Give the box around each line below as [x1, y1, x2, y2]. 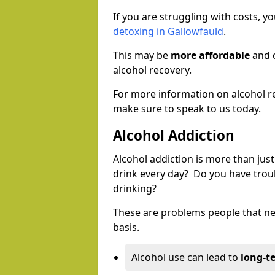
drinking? [113, 182, 159, 196]
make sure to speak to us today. [113, 102, 261, 116]
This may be [113, 48, 171, 63]
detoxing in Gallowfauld [113, 25, 223, 39]
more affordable [171, 48, 250, 63]
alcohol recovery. [113, 63, 192, 77]
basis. [113, 220, 139, 234]
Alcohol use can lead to [131, 250, 241, 265]
